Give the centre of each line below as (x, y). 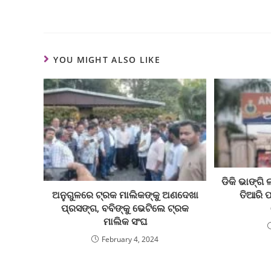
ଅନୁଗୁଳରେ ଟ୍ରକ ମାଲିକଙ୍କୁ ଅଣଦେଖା (125, 195)
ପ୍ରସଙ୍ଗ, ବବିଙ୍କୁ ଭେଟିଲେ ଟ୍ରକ (125, 208)
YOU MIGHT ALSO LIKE (107, 59)
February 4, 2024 (130, 240)
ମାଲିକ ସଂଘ (125, 222)
